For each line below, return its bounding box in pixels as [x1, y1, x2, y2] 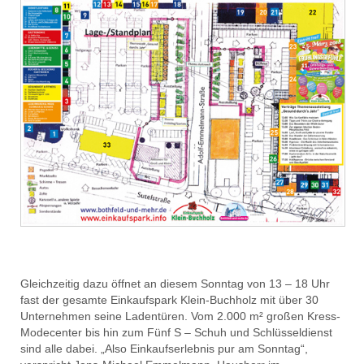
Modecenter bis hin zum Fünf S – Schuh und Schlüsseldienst [20, 325, 332, 339]
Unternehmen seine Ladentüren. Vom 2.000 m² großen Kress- [20, 309, 340, 323]
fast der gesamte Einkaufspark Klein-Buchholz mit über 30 [20, 292, 318, 306]
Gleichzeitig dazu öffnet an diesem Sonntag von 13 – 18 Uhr [20, 276, 330, 290]
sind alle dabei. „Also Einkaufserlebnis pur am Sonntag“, [20, 341, 308, 355]
